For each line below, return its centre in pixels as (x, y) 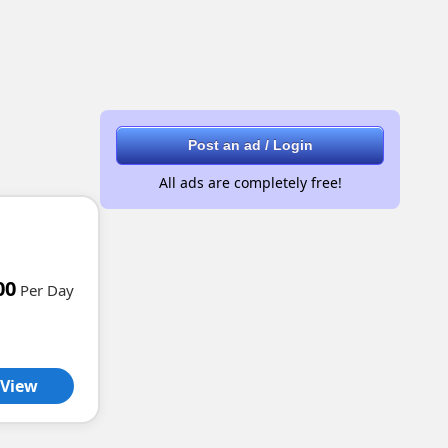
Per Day (47, 290)
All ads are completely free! (250, 182)
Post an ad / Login (250, 145)
